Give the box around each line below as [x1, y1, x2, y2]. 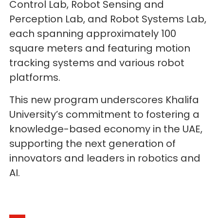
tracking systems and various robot [9, 56, 185, 70]
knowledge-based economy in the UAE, [9, 122, 203, 136]
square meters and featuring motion [9, 41, 191, 55]
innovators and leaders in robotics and [9, 151, 201, 165]
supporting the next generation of [9, 137, 176, 151]
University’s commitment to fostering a [9, 108, 200, 122]
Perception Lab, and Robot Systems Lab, [9, 12, 207, 26]
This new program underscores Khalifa [9, 93, 200, 107]
